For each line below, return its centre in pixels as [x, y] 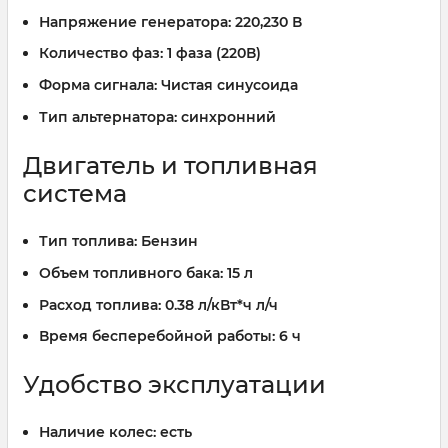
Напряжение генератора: [135, 21]
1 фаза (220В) [212, 53]
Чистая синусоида [227, 85]
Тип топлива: [88, 240]
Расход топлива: [100, 304]
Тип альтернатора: [108, 116]
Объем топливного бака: [131, 272]
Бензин [167, 240]
